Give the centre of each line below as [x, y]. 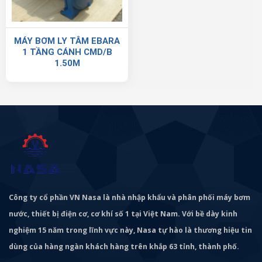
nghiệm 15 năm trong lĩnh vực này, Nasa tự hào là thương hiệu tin [130, 230]
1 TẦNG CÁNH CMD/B [67, 52]
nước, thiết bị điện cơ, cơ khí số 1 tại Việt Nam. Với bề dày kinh [123, 214]
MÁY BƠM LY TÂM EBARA [67, 41]
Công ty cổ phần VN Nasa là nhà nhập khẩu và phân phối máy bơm [130, 198]
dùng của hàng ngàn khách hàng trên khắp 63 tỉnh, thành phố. [124, 247]
